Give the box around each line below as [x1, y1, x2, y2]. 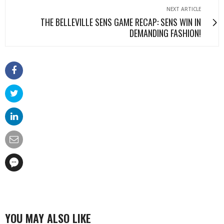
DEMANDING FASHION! [129, 26, 201, 40]
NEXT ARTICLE [166, 5, 201, 13]
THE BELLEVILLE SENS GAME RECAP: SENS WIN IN [40, 15, 201, 29]
